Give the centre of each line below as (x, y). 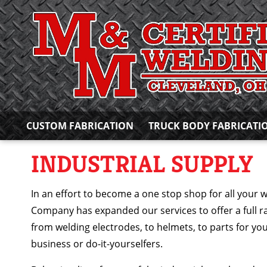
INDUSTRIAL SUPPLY (142, 164)
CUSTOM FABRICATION (80, 126)
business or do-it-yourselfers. (97, 244)
